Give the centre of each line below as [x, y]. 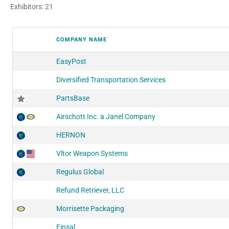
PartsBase [73, 98]
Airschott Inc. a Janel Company [106, 116]
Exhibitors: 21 [32, 6]
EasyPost [71, 61]
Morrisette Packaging [90, 208]
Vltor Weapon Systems [92, 153]
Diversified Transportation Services [111, 79]
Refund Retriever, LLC [90, 190]
